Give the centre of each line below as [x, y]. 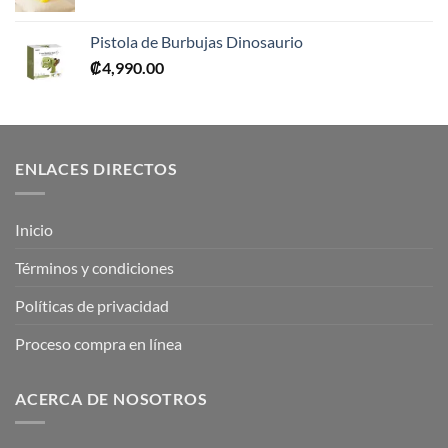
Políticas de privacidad [92, 305]
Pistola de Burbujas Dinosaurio [196, 41]
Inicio [34, 229]
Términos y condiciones [94, 267]
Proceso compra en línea [98, 343]
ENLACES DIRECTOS [96, 168]
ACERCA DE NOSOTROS [111, 398]
